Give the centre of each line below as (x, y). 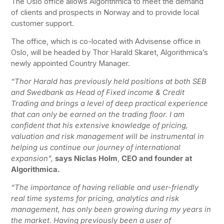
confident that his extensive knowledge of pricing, (100, 126)
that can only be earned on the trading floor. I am (98, 115)
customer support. (43, 24)
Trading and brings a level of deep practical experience (110, 104)
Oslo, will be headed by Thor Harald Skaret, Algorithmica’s (110, 53)
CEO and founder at (157, 159)
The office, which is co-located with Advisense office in (106, 42)
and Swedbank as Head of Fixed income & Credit (98, 93)
